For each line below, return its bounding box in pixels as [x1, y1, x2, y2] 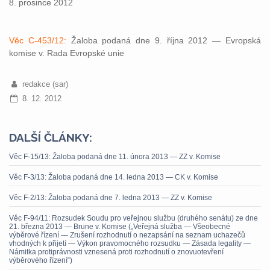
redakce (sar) [22, 80, 68, 89]
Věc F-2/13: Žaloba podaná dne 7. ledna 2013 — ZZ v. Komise [9, 193, 212, 202]
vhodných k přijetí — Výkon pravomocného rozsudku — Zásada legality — [9, 239, 251, 248]
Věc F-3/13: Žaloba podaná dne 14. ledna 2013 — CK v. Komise [9, 173, 218, 181]
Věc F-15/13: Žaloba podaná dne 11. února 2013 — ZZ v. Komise [9, 152, 221, 161]
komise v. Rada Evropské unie [9, 48, 124, 58]
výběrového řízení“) [9, 256, 72, 265]
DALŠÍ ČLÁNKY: [9, 131, 92, 144]
